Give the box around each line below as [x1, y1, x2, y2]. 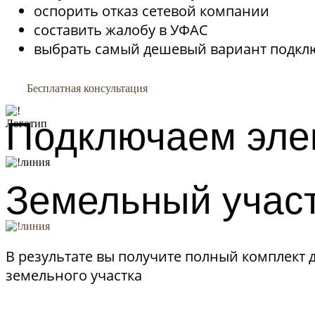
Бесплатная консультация [27, 82, 148, 94]
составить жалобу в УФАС [34, 20, 208, 39]
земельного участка [6, 266, 142, 285]
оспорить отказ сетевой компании [34, 1, 269, 20]
